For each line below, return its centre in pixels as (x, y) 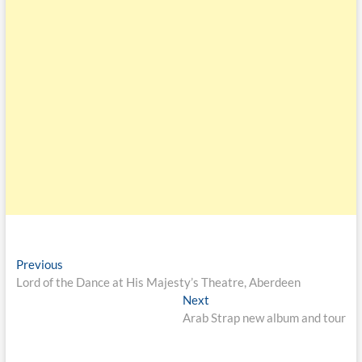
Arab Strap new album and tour (265, 317)
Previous (39, 264)
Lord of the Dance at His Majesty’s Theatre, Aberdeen (158, 282)
